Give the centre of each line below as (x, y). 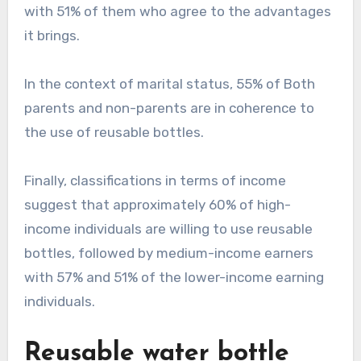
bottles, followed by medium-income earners (168, 253)
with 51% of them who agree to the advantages (177, 12)
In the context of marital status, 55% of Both (169, 84)
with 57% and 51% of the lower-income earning (174, 278)
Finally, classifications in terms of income (155, 181)
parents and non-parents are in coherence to (169, 108)
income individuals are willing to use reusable (168, 229)
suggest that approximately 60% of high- (157, 205)
